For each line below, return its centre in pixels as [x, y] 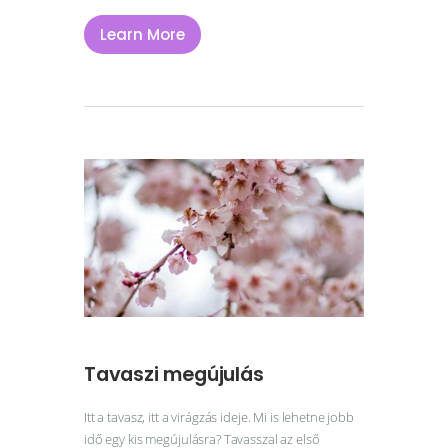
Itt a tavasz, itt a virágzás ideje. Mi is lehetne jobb [219, 416]
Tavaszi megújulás [174, 375]
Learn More [142, 35]
